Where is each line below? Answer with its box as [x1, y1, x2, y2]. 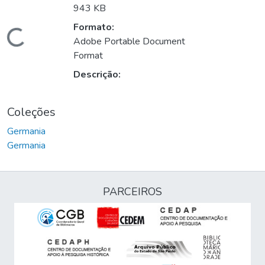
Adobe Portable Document [73, 35, 185, 49]
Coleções [7, 104, 56, 121]
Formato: [73, 21, 114, 34]
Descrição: [73, 68, 121, 82]
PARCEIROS [103, 185, 162, 199]
